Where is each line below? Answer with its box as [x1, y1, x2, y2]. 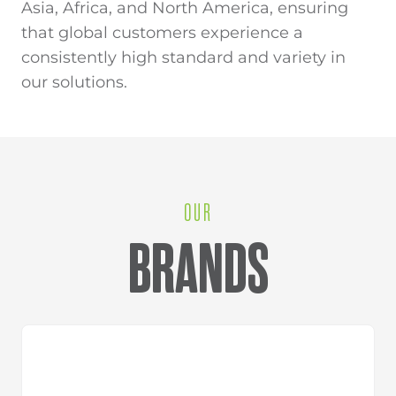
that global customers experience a [21, 22, 303, 42]
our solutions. [21, 72, 127, 91]
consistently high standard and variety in [21, 47, 346, 66]
